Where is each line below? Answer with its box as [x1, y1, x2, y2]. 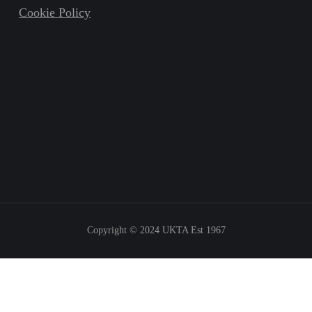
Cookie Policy [19, 5, 91, 19]
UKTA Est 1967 [162, 224, 226, 235]
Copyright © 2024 [86, 224, 162, 235]
